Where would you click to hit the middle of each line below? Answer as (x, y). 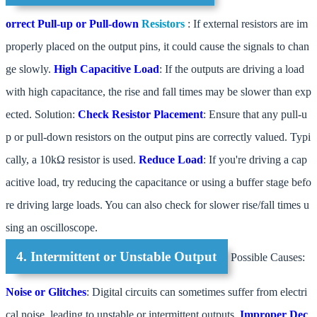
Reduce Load (171, 159)
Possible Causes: (266, 257)
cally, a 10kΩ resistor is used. (72, 159)
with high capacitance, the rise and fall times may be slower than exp (158, 91)
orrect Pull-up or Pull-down (74, 23)
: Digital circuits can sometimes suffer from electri (197, 292)
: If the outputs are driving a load (232, 69)
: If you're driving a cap (255, 159)
